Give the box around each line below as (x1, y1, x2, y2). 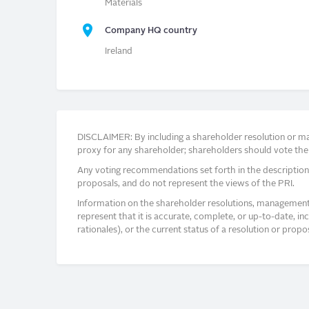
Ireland (105, 47, 132, 57)
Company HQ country (105, 26, 197, 36)
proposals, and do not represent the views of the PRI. (77, 179, 295, 188)
